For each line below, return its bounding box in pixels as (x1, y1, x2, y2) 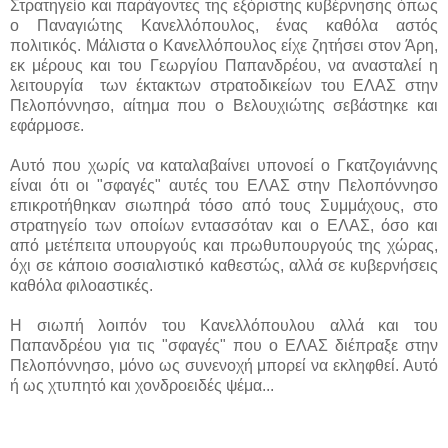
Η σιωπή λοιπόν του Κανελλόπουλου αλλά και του (10, 316, 438, 334)
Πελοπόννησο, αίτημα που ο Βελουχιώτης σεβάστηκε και (10, 96, 438, 114)
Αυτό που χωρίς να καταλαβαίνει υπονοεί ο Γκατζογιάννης (10, 156, 438, 174)
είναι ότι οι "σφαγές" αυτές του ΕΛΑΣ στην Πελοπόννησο (10, 176, 438, 194)
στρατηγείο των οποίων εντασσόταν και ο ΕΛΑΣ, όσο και (10, 216, 438, 234)
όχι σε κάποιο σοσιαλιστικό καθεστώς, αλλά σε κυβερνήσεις (10, 256, 438, 274)
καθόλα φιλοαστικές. (10, 276, 153, 294)
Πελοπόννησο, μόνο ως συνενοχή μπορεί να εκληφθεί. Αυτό (10, 356, 438, 374)
